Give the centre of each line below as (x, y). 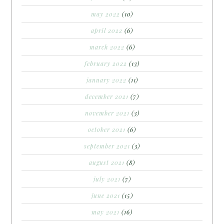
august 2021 (107, 163)
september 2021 (107, 146)
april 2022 (107, 31)
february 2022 (106, 64)
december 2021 (107, 97)
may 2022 (105, 14)
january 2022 (106, 80)
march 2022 (107, 47)
